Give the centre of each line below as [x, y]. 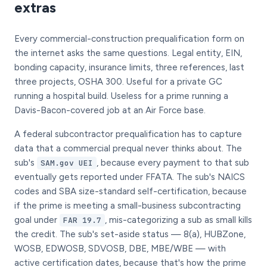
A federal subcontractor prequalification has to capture [128, 134]
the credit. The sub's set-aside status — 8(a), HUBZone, [130, 234]
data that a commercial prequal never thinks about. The [128, 148]
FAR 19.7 [82, 220]
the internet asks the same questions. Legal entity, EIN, [128, 53]
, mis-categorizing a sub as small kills [178, 220]
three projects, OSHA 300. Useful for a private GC [118, 82]
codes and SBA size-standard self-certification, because [131, 191]
